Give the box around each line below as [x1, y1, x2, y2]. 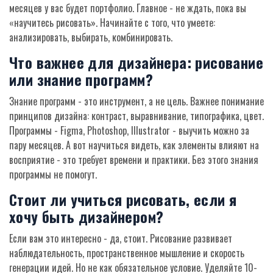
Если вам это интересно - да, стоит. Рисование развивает [9, 231, 232, 246]
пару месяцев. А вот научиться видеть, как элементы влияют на [9, 138, 259, 153]
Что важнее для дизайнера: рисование [9, 51, 263, 74]
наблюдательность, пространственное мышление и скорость [9, 246, 244, 261]
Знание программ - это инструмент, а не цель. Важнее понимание [9, 94, 264, 109]
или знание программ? [9, 68, 153, 91]
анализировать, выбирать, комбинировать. [9, 30, 172, 45]
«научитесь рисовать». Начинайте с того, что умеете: [9, 15, 215, 30]
